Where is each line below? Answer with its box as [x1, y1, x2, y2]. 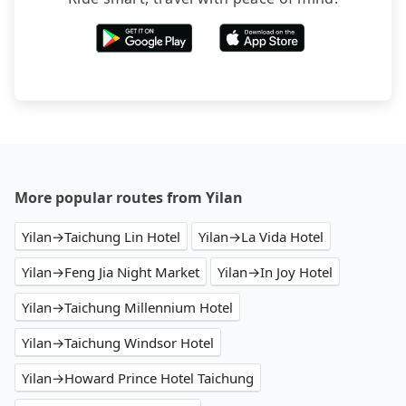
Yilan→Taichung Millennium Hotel [22, 298, 233, 317]
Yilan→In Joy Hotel [217, 263, 333, 282]
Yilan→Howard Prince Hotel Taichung [22, 369, 254, 388]
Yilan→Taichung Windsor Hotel [22, 333, 214, 353]
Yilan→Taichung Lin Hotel [22, 227, 180, 246]
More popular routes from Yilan [14, 188, 243, 208]
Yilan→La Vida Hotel [198, 227, 324, 246]
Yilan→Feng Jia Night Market [22, 263, 199, 282]
